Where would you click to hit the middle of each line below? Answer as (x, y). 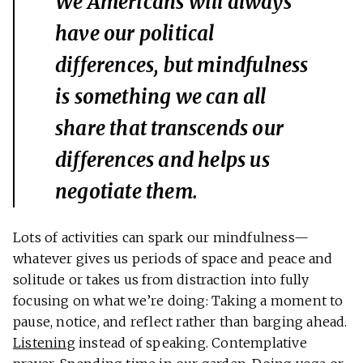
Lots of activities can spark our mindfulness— (161, 238)
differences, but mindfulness (182, 66)
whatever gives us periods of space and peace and (173, 259)
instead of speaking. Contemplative (191, 343)
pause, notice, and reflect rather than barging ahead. (180, 322)
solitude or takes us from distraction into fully (161, 280)
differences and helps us (162, 160)
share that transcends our (169, 129)
